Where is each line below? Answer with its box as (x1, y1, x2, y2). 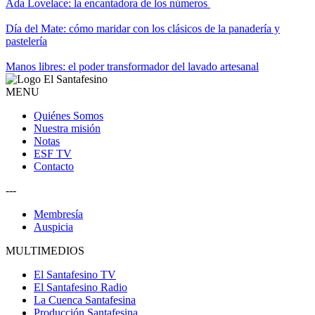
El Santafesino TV (34, 268, 116, 281)
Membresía (34, 207, 83, 220)
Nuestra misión (34, 122, 101, 134)
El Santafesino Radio (34, 281, 127, 293)
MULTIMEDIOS (6, 244, 84, 257)
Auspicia (34, 220, 73, 233)
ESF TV (34, 147, 72, 160)
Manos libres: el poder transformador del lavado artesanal (6, 60, 259, 72)
